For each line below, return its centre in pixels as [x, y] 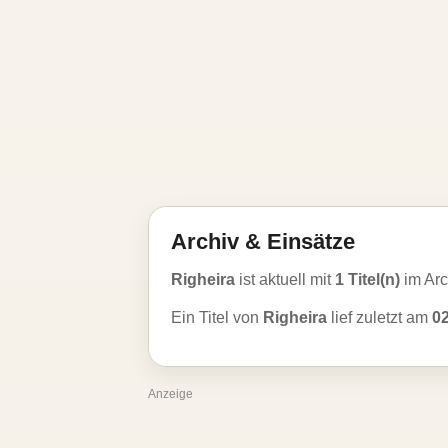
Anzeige [170, 394]
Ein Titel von [217, 317]
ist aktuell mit [285, 279]
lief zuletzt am [379, 317]
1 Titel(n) [367, 279]
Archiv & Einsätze [263, 241]
